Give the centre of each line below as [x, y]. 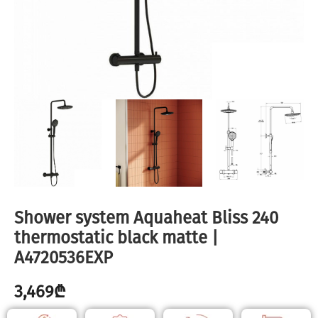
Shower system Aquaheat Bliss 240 [146, 218]
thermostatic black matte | [116, 238]
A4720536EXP [64, 258]
